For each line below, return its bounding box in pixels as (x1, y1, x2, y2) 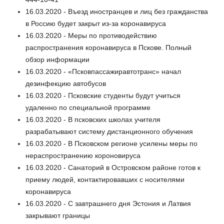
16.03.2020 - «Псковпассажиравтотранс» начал (25, 67, 181, 76)
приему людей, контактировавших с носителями (25, 175, 184, 184)
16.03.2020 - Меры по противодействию (25, 31, 157, 40)
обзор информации (25, 55, 89, 64)
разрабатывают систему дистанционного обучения (25, 127, 193, 136)
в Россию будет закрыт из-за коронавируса (25, 19, 166, 28)
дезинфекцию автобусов (25, 79, 106, 88)
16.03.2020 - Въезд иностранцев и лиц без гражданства (25, 7, 208, 16)
